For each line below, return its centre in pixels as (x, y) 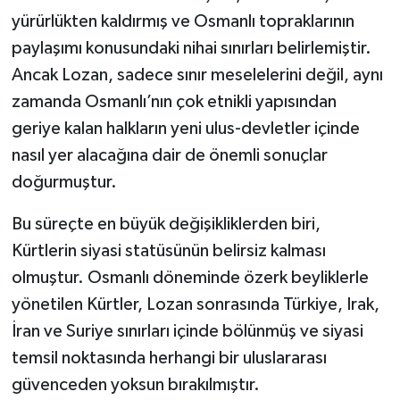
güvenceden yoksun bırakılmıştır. (135, 384)
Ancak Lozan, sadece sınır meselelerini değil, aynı (197, 75)
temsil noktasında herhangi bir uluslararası (169, 358)
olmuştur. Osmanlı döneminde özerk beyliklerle (190, 277)
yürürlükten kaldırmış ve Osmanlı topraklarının (183, 21)
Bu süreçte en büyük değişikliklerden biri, (166, 224)
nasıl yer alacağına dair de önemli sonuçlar (169, 155)
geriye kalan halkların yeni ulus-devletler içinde (185, 128)
